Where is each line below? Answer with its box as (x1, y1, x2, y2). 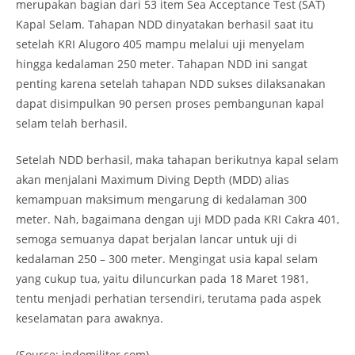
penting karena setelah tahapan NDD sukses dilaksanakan (16, 76, 326, 91)
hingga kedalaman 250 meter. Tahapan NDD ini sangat (16, 56, 307, 71)
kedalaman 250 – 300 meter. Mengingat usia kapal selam (16, 251, 318, 266)
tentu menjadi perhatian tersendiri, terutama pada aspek (16, 291, 321, 306)
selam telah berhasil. (16, 116, 128, 131)
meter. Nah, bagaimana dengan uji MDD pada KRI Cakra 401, (16, 212, 339, 227)
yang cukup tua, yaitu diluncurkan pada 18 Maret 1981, (16, 271, 308, 286)
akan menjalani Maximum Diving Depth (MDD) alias (16, 172, 289, 187)
